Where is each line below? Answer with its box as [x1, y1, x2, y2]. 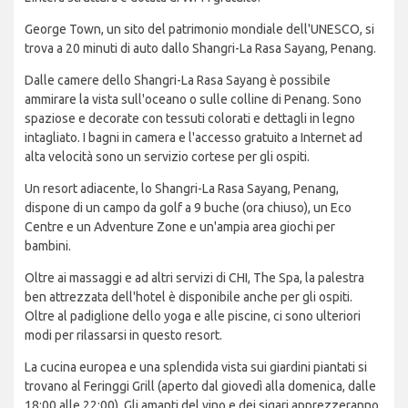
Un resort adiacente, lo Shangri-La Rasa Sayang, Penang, [25, 181, 339, 197]
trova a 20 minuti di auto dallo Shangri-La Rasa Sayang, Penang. [25, 41, 376, 56]
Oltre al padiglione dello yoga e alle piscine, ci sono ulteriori [25, 309, 361, 324]
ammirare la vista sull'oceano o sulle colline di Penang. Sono [25, 92, 362, 107]
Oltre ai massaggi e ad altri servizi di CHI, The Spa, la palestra [25, 270, 364, 286]
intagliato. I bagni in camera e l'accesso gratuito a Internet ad [25, 130, 362, 146]
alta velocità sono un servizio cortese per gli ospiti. [25, 149, 310, 165]
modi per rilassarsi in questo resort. [25, 328, 222, 343]
